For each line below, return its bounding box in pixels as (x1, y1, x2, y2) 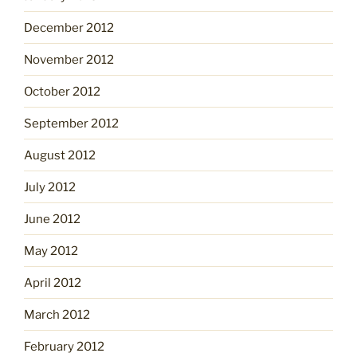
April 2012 (24, 275, 81, 290)
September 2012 (24, 116, 119, 131)
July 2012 (24, 179, 76, 194)
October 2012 (24, 84, 100, 99)
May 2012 (24, 243, 78, 258)
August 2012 (24, 147, 96, 163)
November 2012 (24, 52, 114, 67)
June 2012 (24, 211, 80, 226)
